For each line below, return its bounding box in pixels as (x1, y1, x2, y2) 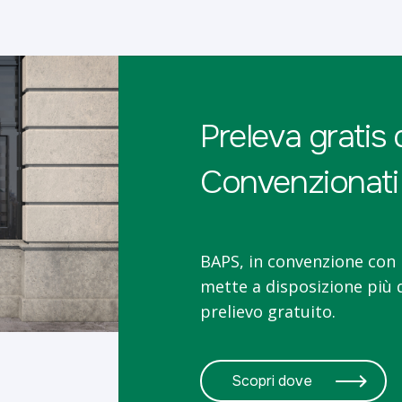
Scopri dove (232, 371, 313, 390)
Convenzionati (200, 162, 398, 204)
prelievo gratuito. (200, 301, 336, 323)
